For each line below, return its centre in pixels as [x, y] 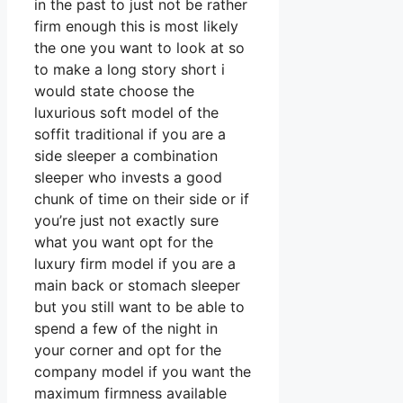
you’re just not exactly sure [126, 221]
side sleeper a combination [126, 156]
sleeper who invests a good [128, 178]
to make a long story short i [130, 70]
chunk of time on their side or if [142, 199]
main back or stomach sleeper [137, 286]
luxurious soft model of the [126, 113]
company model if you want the [143, 372]
